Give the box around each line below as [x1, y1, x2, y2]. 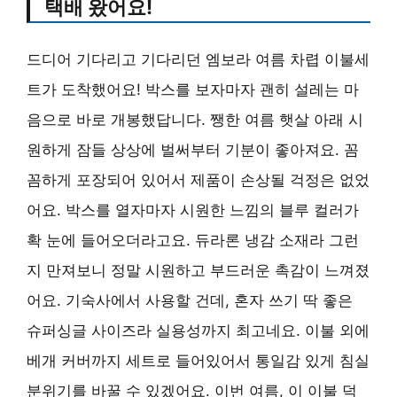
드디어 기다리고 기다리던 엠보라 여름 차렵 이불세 [27, 51, 370, 68]
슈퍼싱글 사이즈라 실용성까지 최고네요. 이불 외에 [27, 322, 370, 339]
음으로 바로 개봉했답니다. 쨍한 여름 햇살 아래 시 [27, 111, 363, 128]
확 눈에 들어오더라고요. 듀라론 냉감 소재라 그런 [27, 231, 359, 249]
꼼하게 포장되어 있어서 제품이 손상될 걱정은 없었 [27, 171, 370, 189]
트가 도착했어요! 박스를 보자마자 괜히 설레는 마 [27, 81, 359, 98]
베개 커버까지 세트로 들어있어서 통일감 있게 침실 [27, 352, 370, 370]
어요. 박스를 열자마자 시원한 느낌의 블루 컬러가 [27, 201, 359, 219]
